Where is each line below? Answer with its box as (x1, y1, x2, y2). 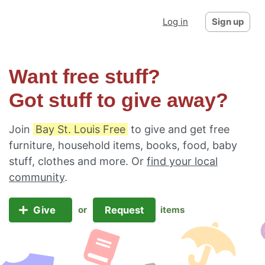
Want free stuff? (9, 66, 160, 88)
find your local (147, 155, 218, 167)
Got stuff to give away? (9, 89, 228, 111)
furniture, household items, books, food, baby (9, 139, 237, 151)
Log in (163, 16, 188, 27)
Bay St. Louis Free (35, 123, 125, 135)
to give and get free (128, 123, 230, 135)
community (9, 171, 64, 183)
